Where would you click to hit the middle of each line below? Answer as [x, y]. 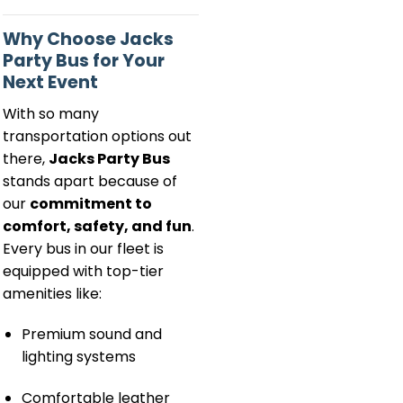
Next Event [50, 83]
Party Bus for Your [84, 61]
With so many [51, 113]
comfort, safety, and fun [97, 226]
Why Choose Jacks [88, 40]
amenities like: [52, 293]
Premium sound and [91, 335]
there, [26, 158]
